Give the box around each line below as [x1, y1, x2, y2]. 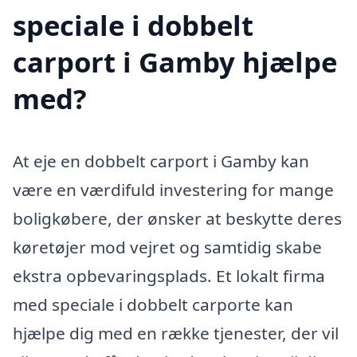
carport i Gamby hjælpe [13, 42, 337, 80]
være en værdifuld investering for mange [13, 178, 334, 201]
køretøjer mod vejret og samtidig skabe [13, 235, 322, 258]
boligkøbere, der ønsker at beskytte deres [13, 206, 342, 229]
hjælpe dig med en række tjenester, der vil [13, 321, 339, 344]
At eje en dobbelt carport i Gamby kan [13, 149, 309, 172]
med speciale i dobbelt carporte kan [13, 292, 293, 316]
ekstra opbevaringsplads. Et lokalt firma [13, 264, 325, 287]
